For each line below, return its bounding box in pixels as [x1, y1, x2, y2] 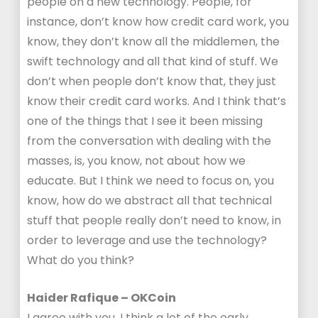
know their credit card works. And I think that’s [27, 93, 287, 109]
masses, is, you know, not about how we [27, 153, 246, 169]
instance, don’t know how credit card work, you [27, 13, 290, 30]
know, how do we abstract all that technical [27, 192, 273, 209]
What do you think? [27, 252, 135, 268]
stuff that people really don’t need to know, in [27, 212, 282, 229]
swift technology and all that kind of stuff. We [27, 53, 279, 70]
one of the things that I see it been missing [27, 113, 263, 129]
